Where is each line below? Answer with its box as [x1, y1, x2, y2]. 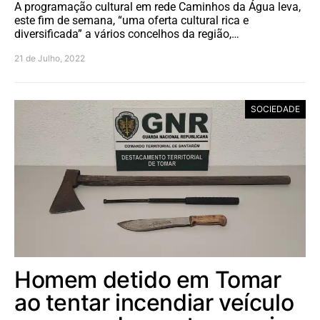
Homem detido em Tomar [14, 266, 281, 294]
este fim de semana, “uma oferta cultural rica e [14, 14, 249, 28]
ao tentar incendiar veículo [14, 289, 294, 317]
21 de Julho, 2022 [14, 53, 85, 64]
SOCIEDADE [251, 104, 300, 115]
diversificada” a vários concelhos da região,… [14, 27, 239, 41]
